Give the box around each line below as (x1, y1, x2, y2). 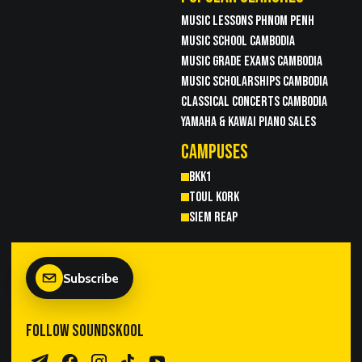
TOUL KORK (189, 188, 239, 206)
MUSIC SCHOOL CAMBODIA (181, 32, 295, 50)
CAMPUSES (181, 141, 248, 165)
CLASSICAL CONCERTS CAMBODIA (181, 93, 327, 111)
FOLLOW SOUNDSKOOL (26, 321, 144, 342)
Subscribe (63, 270, 119, 286)
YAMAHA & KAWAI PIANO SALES (181, 113, 316, 131)
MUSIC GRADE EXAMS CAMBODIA (181, 53, 322, 70)
